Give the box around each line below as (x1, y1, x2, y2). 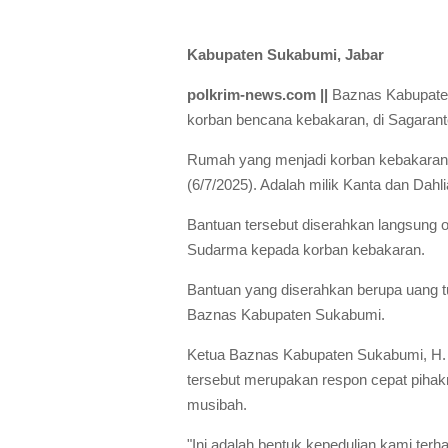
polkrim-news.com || (187, 86, 332, 103)
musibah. (187, 396, 251, 413)
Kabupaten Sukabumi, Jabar (187, 46, 388, 63)
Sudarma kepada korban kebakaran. (187, 241, 429, 258)
